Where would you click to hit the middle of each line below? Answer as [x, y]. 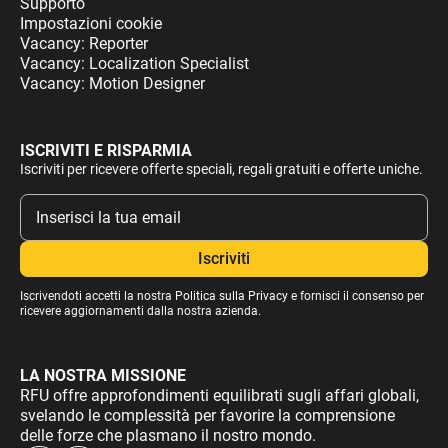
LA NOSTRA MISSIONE [102, 376]
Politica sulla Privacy [231, 295]
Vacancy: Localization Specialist [134, 64]
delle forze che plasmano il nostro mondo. [167, 436]
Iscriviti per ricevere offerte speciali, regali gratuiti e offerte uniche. [221, 169]
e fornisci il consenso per [355, 295]
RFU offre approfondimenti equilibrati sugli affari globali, [219, 396]
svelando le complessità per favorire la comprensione [207, 416]
